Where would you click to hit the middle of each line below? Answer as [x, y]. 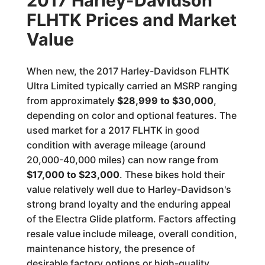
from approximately [72, 101]
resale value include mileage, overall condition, [132, 234]
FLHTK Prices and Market [131, 20]
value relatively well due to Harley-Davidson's [129, 189]
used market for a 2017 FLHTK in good [113, 130]
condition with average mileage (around [116, 145]
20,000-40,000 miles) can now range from [122, 160]
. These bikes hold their [172, 174]
